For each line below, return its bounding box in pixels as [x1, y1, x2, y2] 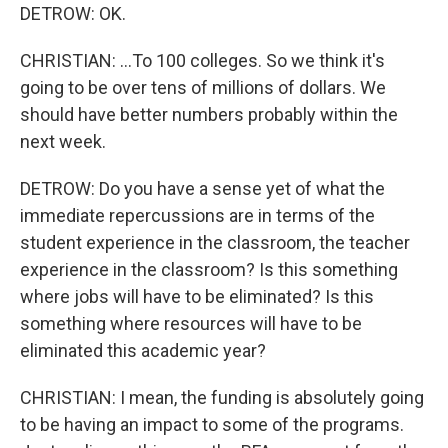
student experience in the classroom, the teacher [20, 232, 410, 253]
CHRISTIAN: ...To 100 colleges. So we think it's [20, 50, 385, 71]
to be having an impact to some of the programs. [20, 414, 404, 435]
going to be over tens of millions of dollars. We [20, 77, 386, 98]
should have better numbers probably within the [20, 104, 398, 125]
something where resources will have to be [20, 313, 362, 334]
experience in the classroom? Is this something [20, 259, 398, 280]
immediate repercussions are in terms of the [20, 205, 375, 226]
